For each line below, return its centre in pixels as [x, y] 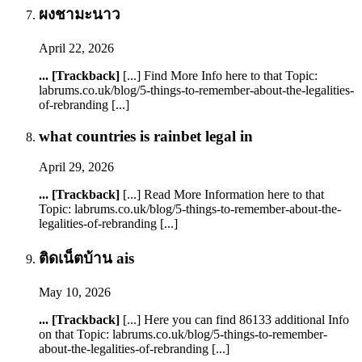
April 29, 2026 [76, 167]
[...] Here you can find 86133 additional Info [234, 319]
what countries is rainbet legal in [146, 136]
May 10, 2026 [75, 292]
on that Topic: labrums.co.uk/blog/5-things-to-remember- [183, 334]
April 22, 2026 [76, 48]
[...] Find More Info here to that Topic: [219, 76]
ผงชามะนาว [80, 15]
